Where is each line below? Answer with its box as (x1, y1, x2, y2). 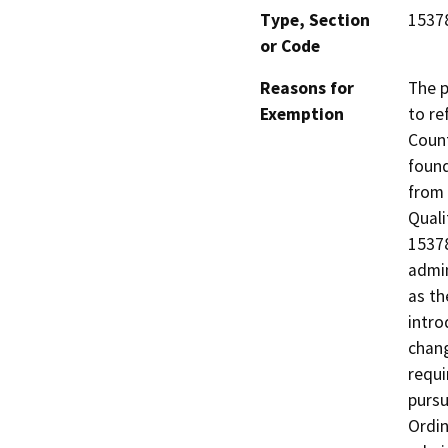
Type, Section (260, 9, 370, 32)
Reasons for (260, 77, 354, 100)
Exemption (260, 103, 344, 126)
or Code (260, 35, 320, 58)
